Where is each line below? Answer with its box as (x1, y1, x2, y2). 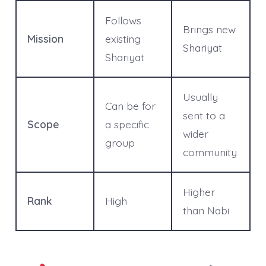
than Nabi (182, 203, 229, 217)
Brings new (182, 22, 236, 36)
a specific (104, 117, 149, 131)
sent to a (182, 108, 225, 122)
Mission (27, 31, 64, 45)
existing (104, 31, 141, 45)
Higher (182, 185, 215, 198)
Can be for (104, 99, 156, 112)
